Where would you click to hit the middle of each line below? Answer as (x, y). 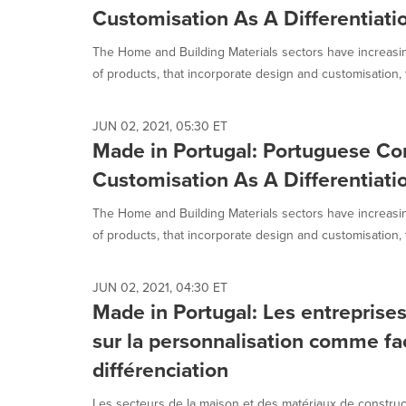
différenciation (160, 369)
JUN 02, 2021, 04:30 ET (160, 288)
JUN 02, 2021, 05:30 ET (160, 126)
